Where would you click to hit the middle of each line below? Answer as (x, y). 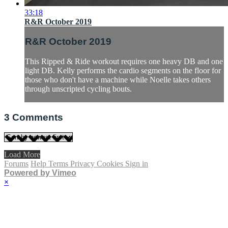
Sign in (137, 164)
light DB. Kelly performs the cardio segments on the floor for (123, 71)
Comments (38, 117)
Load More (22, 155)
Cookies (111, 164)
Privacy (83, 164)
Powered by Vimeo (40, 173)
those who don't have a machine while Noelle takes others (118, 80)
